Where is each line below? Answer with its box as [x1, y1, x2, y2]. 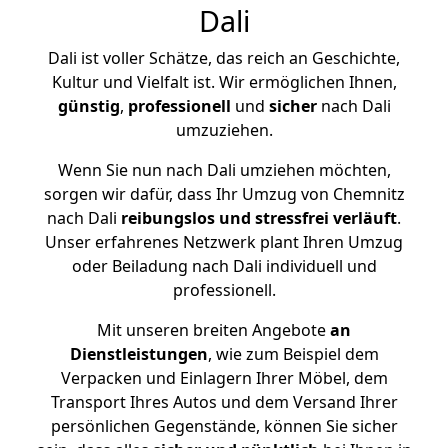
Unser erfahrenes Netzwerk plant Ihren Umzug [45, 231, 403, 253]
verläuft [333, 207, 397, 229]
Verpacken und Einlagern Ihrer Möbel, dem [60, 367, 388, 389]
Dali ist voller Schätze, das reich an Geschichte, [48, 47, 400, 69]
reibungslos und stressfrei [121, 207, 329, 229]
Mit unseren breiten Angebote [97, 319, 326, 341]
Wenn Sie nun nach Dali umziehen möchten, [57, 159, 391, 181]
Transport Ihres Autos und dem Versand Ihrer [50, 391, 398, 413]
